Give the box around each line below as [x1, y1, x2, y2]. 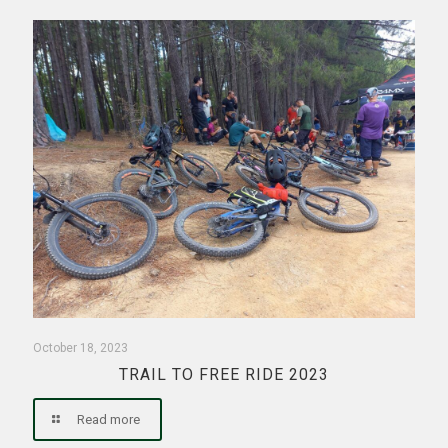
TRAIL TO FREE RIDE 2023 [119, 365, 329, 385]
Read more [77, 412, 141, 428]
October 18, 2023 [33, 341, 128, 356]
